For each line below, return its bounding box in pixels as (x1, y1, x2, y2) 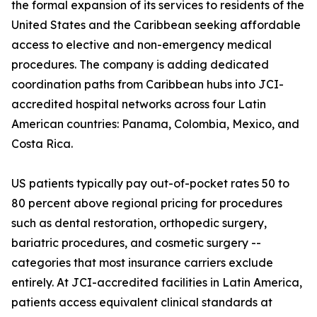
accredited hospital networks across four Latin (11, 97, 266, 112)
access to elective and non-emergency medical (11, 38, 272, 52)
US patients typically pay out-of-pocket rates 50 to (11, 176, 289, 191)
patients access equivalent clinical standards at (11, 295, 272, 310)
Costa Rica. (11, 137, 73, 151)
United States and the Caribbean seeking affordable (11, 18, 301, 33)
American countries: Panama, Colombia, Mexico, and (11, 117, 299, 132)
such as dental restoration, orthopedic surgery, (11, 216, 267, 231)
